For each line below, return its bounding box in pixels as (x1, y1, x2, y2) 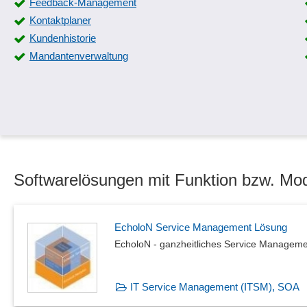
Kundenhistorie (29, 32, 96, 44)
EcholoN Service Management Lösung (114, 221, 287, 233)
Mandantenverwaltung (29, 50, 128, 62)
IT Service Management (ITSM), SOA (130, 281, 299, 293)
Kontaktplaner (29, 14, 91, 26)
